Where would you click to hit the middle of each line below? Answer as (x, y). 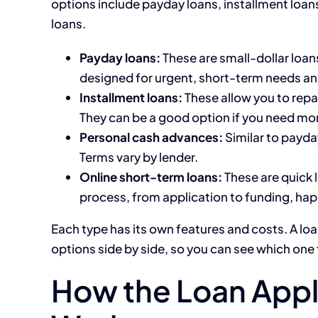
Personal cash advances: (151, 137)
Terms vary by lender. (139, 157)
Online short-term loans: (151, 177)
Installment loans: (131, 98)
